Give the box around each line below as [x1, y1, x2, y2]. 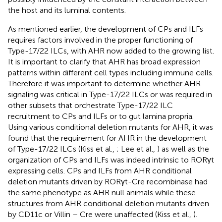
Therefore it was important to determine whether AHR [8, 78, 201, 88]
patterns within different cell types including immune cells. [8, 67, 214, 77]
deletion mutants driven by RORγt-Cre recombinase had [8, 176, 208, 186]
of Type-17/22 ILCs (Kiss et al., [8, 144, 116, 154]
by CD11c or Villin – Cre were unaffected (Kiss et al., [8, 209, 193, 219]
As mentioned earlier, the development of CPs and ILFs [8, 24, 203, 34]
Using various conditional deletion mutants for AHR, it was [8, 122, 213, 132]
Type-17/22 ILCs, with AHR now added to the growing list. [8, 46, 214, 55]
